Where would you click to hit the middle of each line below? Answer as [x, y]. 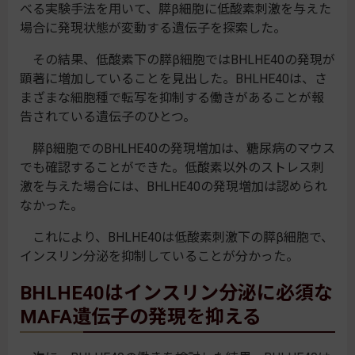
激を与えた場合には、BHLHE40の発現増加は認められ [174, 187]
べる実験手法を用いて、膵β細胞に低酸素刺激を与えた [176, 9]
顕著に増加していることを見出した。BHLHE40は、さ [174, 79]
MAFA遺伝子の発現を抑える [141, 317]
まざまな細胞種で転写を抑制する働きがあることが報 [172, 98]
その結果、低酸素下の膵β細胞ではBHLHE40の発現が [177, 60]
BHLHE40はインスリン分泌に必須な [176, 293]
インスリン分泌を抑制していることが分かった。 [159, 256]
